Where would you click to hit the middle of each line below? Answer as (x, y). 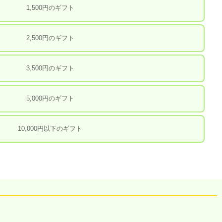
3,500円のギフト (50, 68)
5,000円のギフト (50, 98)
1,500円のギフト (50, 7)
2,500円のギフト (50, 38)
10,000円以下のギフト (50, 128)
